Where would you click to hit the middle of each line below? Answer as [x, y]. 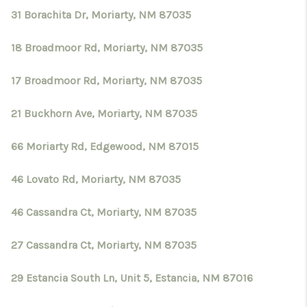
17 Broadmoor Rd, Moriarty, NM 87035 [107, 81]
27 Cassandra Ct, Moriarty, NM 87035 [104, 245]
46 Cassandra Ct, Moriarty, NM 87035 [104, 212]
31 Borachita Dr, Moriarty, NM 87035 [101, 15]
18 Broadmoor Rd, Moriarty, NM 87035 [107, 48]
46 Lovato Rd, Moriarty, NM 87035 [96, 179]
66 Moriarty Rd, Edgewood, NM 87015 [105, 146]
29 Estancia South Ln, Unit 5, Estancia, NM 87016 [132, 278]
